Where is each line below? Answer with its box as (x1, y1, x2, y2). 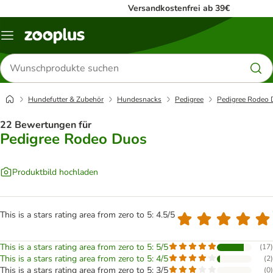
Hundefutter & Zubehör (28, 94, 104, 104)
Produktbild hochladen (12, 166, 98, 178)
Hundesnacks (117, 94, 161, 104)
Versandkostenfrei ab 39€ (128, 2, 230, 14)
